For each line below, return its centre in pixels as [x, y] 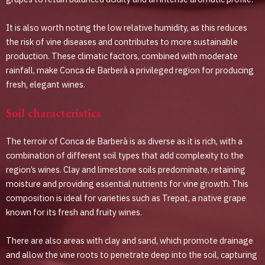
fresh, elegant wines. [46, 84]
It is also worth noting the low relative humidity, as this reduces [127, 27]
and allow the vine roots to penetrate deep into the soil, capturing [132, 254]
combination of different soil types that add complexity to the [125, 156]
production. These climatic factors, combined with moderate [122, 56]
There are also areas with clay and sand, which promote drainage [130, 240]
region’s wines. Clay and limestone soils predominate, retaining [126, 170]
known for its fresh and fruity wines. [74, 212]
